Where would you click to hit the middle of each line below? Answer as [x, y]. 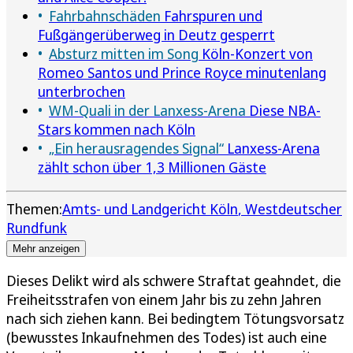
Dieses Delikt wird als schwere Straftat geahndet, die [174, 280]
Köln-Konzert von [256, 53]
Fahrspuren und [212, 15]
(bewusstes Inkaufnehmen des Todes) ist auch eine [167, 337]
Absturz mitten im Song [124, 53]
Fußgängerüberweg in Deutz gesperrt [156, 34]
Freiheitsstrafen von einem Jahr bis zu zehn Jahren [164, 299]
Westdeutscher [294, 208]
